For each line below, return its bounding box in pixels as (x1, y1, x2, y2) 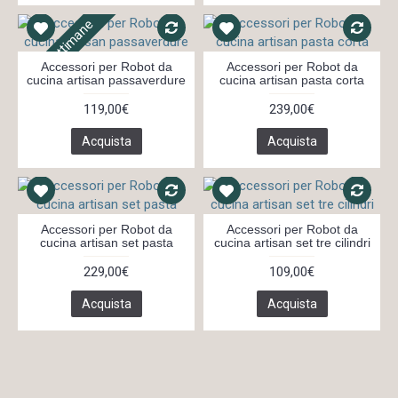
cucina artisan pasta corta (219, 73, 364, 87)
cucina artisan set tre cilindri (213, 235, 370, 250)
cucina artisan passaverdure (27, 73, 186, 87)
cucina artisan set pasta (39, 235, 173, 250)
